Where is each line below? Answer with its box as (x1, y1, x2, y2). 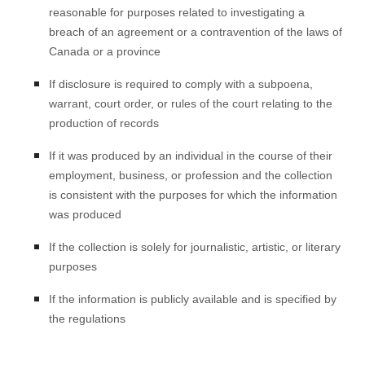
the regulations (49, 312, 125, 325)
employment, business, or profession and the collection (49, 169, 332, 182)
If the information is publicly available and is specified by (49, 292, 336, 306)
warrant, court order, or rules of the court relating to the (49, 97, 332, 110)
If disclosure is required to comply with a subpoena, (49, 77, 313, 90)
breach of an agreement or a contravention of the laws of (49, 25, 342, 38)
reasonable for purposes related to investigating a (49, 6, 305, 19)
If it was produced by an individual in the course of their (49, 149, 332, 162)
